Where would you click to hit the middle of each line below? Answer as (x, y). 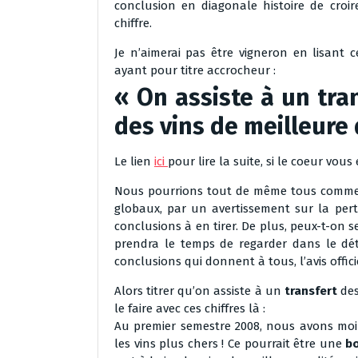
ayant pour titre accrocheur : (195, 70)
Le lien (134, 161)
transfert (312, 291)
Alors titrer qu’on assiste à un (199, 291)
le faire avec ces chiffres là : (190, 308)
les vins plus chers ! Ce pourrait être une (230, 344)
